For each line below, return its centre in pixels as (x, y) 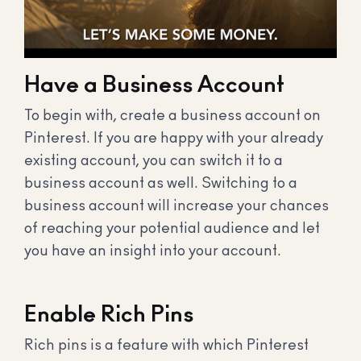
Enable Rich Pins (109, 315)
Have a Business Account (154, 85)
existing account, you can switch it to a (154, 161)
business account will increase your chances (176, 206)
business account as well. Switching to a (161, 183)
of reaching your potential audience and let (172, 228)
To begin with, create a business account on (172, 116)
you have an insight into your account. (153, 251)
